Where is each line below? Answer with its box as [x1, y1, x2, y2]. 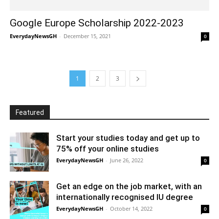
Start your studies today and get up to [56, 132, 200, 143]
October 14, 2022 [110, 204, 153, 212]
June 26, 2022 [110, 156, 143, 164]
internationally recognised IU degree [56, 192, 195, 202]
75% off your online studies [56, 143, 159, 153]
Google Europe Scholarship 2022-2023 [10, 17, 184, 29]
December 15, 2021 [64, 32, 111, 40]
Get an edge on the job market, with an [56, 181, 202, 191]
